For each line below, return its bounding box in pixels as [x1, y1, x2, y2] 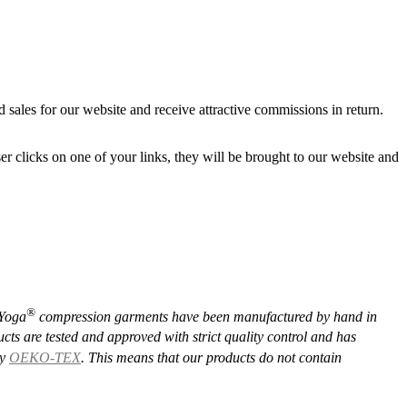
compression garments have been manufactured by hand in [35, 309, 377, 325]
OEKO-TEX [9, 349, 81, 365]
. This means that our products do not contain [81, 349, 342, 365]
